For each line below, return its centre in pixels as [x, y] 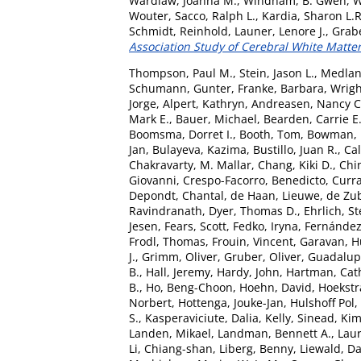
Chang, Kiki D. [295, 164]
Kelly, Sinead [300, 317]
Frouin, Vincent [253, 241]
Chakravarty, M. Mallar [190, 164]
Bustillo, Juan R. [295, 149]
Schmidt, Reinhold [178, 31]
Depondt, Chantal [176, 195]
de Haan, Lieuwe [275, 195]
